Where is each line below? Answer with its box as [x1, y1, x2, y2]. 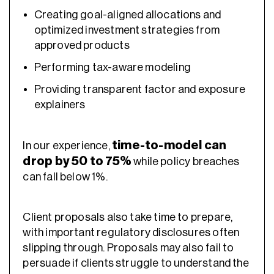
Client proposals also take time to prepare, [23, 211, 233, 223]
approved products [34, 39, 130, 51]
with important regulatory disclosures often [23, 226, 240, 238]
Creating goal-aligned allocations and [34, 9, 221, 20]
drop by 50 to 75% [23, 154, 131, 168]
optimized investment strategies [34, 24, 194, 35]
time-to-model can [111, 138, 227, 152]
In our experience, [23, 139, 110, 151]
